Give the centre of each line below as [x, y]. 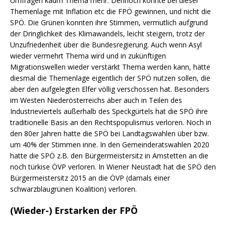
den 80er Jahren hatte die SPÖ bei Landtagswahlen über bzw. [109, 133]
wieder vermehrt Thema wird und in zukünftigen [88, 55]
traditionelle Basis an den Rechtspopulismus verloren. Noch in [111, 122]
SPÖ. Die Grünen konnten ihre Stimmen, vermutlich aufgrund [109, 22]
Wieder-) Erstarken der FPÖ [76, 210]
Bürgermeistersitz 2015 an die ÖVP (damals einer [90, 178]
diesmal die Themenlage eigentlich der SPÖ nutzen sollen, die [110, 78]
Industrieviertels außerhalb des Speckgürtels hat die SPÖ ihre [109, 111]
